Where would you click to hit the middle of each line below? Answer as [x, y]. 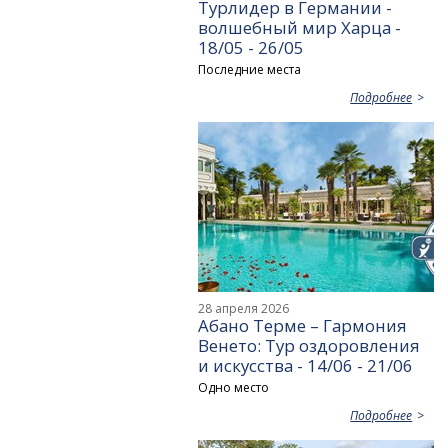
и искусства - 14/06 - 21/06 [306, 365]
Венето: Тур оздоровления [309, 345]
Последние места [250, 69]
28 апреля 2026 [244, 308]
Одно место [234, 387]
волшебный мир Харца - [300, 27]
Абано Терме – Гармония [303, 325]
